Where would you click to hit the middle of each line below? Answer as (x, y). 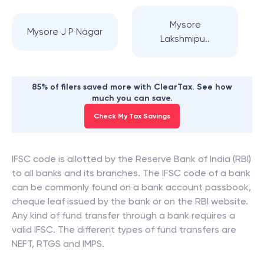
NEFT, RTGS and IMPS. (58, 244)
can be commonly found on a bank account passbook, (131, 187)
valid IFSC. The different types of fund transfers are (124, 230)
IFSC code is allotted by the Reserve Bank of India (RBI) (131, 159)
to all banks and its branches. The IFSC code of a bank (131, 173)
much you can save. (132, 98)
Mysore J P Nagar (65, 32)
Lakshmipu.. (185, 39)
